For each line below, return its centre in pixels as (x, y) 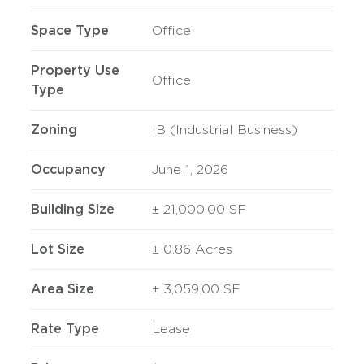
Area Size (63, 289)
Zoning (54, 130)
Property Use (76, 70)
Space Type (70, 30)
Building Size (73, 209)
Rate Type (65, 329)
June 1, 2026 (190, 169)
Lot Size (58, 249)
